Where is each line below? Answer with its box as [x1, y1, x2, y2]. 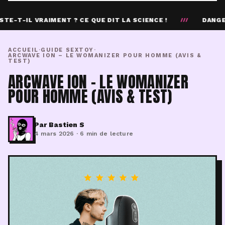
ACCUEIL [8, 47, 39, 53]
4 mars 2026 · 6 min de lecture [34, 130, 134, 137]
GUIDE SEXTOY [41, 47, 94, 53]
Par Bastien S [34, 121, 84, 129]
